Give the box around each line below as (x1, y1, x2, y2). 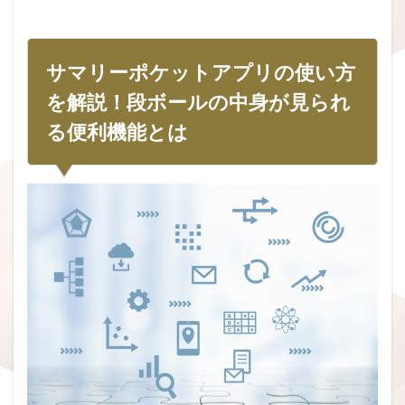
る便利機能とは (46, 119, 188, 144)
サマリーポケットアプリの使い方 (46, 60, 355, 84)
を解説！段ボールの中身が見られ (46, 89, 351, 114)
